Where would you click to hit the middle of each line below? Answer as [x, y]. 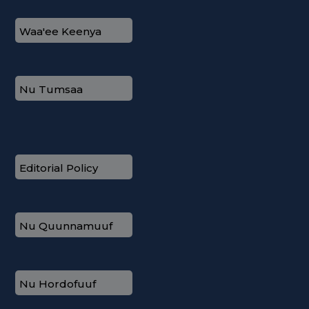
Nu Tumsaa [51, 89]
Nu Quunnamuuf [66, 226]
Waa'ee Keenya [60, 31]
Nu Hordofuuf [58, 283]
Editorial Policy [59, 168]
